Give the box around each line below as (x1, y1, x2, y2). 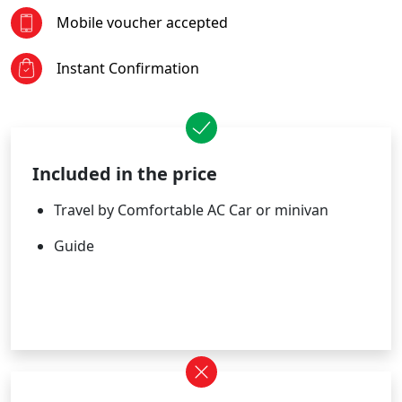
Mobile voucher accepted (57, 12, 228, 32)
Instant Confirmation (57, 57, 199, 78)
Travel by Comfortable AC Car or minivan (54, 199, 328, 220)
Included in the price (32, 161, 217, 186)
